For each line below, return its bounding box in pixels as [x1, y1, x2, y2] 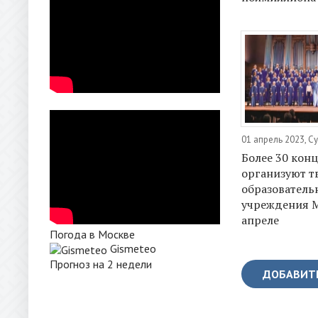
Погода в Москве [50, 227, 135, 241]
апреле [241, 212, 279, 228]
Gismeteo [110, 241, 156, 256]
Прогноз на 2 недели [50, 257, 152, 271]
